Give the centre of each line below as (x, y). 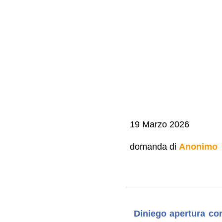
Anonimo (198, 146)
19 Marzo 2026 (159, 124)
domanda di (154, 146)
